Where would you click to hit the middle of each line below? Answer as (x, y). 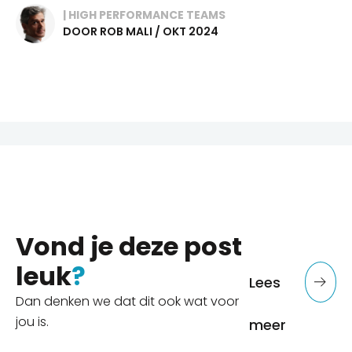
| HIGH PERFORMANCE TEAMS (144, 15)
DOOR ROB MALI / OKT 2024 (141, 31)
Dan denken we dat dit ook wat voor (127, 301)
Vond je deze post (129, 246)
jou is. (32, 321)
